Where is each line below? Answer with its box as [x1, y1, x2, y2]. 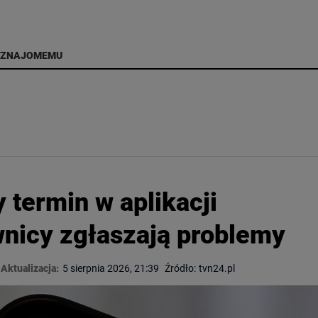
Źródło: [165, 262, 196, 274]
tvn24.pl [199, 262, 235, 274]
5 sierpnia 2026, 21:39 [62, 262, 159, 274]
